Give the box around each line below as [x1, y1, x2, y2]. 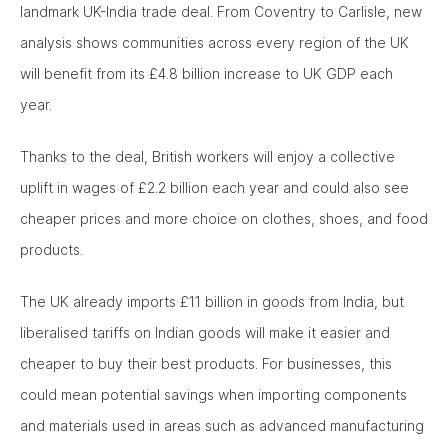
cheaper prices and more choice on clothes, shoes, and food [20, 210, 428, 227]
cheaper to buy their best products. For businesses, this [20, 355, 392, 372]
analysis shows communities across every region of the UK [20, 34, 409, 51]
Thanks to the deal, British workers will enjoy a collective [20, 148, 395, 165]
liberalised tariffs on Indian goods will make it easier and [20, 324, 390, 341]
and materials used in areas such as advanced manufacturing [20, 417, 424, 434]
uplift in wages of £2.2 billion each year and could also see [20, 179, 409, 196]
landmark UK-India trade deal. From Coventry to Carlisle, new [20, 3, 422, 20]
